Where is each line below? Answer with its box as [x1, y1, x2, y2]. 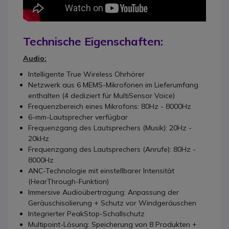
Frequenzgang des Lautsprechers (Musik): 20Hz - [28, 123, 192, 132]
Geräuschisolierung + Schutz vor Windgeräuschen [28, 198, 196, 208]
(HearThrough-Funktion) [28, 176, 109, 186]
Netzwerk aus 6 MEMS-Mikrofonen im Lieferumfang [28, 80, 198, 89]
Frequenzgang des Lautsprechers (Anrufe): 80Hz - [28, 144, 196, 154]
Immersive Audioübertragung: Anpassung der [28, 187, 179, 197]
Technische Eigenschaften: [23, 34, 163, 49]
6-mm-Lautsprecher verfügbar [28, 112, 128, 122]
